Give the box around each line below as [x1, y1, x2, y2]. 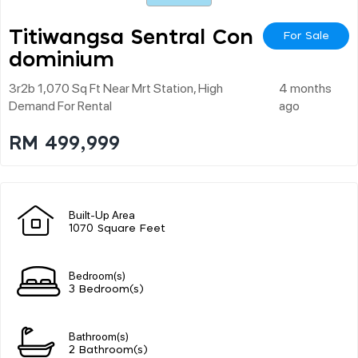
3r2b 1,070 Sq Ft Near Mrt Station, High [9, 78, 223, 96]
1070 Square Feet [69, 223, 165, 234]
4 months [279, 78, 332, 96]
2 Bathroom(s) [69, 344, 148, 356]
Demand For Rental [9, 96, 112, 113]
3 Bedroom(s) [69, 284, 144, 295]
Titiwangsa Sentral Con [9, 26, 253, 48]
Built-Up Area [69, 206, 135, 221]
